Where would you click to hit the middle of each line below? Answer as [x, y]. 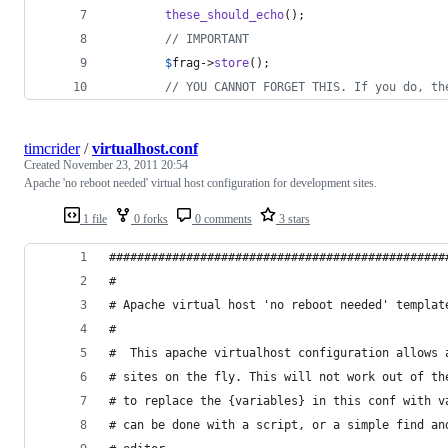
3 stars [293, 218]
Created [43, 164]
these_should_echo [224, 14]
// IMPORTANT [207, 38]
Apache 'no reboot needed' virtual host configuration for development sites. [200, 182]
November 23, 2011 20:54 [125, 164]
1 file [93, 218]
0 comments [222, 218]
